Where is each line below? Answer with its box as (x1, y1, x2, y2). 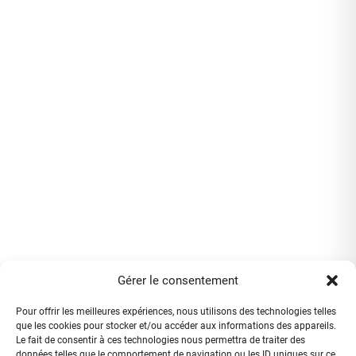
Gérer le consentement (118, 273, 238, 288)
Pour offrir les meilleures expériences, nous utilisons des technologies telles (16, 306, 336, 317)
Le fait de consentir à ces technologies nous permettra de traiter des (16, 335, 305, 346)
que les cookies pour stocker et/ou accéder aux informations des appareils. (16, 320, 336, 331)
